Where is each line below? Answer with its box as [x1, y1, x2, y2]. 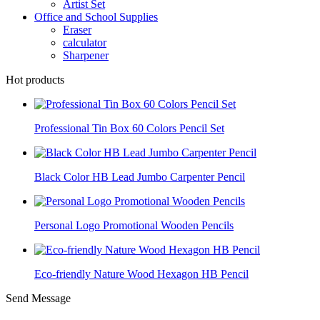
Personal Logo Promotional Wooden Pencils [34, 219, 234, 231]
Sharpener [63, 49, 109, 61]
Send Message [6, 292, 71, 304]
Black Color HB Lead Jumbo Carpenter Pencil [34, 171, 245, 183]
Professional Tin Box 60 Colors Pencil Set [34, 122, 224, 134]
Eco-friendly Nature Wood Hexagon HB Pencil [34, 268, 249, 280]
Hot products [6, 74, 64, 86]
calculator [63, 36, 106, 49]
